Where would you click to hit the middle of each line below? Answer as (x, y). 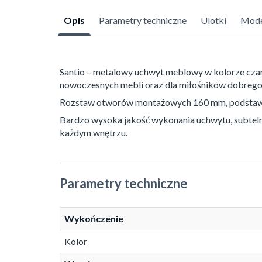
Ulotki (213, 20)
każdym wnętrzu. (94, 133)
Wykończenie (94, 219)
